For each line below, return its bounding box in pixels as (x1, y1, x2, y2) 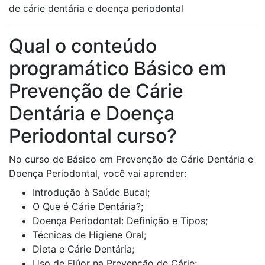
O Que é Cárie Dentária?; (33, 201, 143, 213)
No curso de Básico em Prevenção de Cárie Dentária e (9, 153, 253, 166)
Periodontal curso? (9, 124, 177, 148)
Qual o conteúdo (9, 34, 157, 58)
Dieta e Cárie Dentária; (33, 243, 134, 256)
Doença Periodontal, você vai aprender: (9, 167, 186, 180)
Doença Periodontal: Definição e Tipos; (33, 215, 208, 227)
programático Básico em (9, 57, 226, 80)
